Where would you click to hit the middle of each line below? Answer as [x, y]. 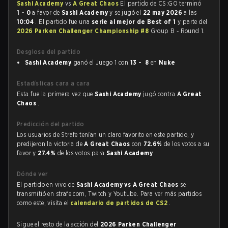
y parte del [193, 22]
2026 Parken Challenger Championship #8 [84, 31]
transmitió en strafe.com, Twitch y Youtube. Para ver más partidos [109, 194]
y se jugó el [126, 12]
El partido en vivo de [47, 184]
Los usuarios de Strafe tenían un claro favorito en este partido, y [106, 135]
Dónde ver [33, 174]
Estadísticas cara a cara [53, 83]
